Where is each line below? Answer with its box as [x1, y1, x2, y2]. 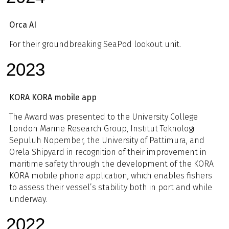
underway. [9, 194, 47, 204]
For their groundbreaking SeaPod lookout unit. [9, 39, 181, 50]
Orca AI [9, 20, 36, 30]
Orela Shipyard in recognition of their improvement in [9, 147, 207, 157]
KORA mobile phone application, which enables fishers [9, 171, 212, 181]
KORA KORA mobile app [9, 93, 97, 103]
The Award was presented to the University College [9, 112, 198, 122]
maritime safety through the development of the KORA [9, 159, 214, 169]
